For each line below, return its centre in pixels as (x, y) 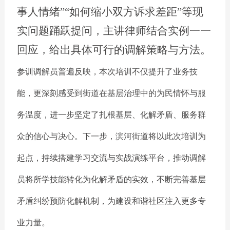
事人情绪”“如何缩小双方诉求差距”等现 (110, 12)
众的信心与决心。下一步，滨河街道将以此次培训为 (111, 136)
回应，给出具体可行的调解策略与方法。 (114, 50)
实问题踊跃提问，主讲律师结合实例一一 (114, 31)
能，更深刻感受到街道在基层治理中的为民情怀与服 (111, 93)
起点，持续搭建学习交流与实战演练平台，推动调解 (111, 158)
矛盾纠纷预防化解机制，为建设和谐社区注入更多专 (111, 201)
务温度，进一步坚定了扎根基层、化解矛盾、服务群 (111, 115)
